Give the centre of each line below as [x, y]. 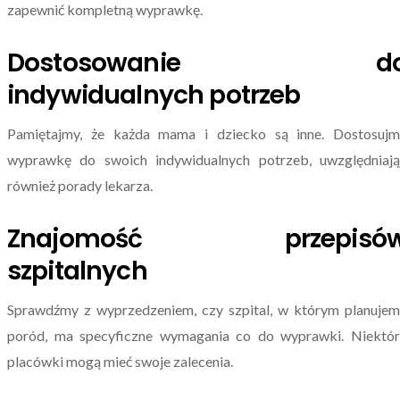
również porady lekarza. [80, 185]
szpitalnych [77, 271]
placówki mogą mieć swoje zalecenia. [120, 361]
